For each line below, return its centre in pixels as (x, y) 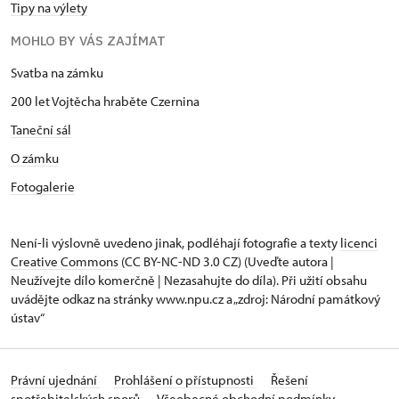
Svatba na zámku (57, 72)
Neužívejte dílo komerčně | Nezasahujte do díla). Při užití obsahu (189, 280)
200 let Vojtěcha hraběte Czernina (105, 101)
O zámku (35, 158)
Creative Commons (65, 261)
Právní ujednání (55, 379)
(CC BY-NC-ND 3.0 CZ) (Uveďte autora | (226, 261)
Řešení (289, 379)
